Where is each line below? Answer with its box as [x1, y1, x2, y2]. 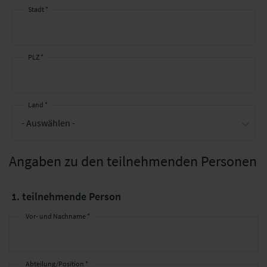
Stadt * [28, 5, 48, 14]
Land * [28, 100, 48, 109]
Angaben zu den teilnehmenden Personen [9, 152, 257, 170]
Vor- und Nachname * [26, 212, 91, 221]
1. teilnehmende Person [11, 190, 121, 203]
